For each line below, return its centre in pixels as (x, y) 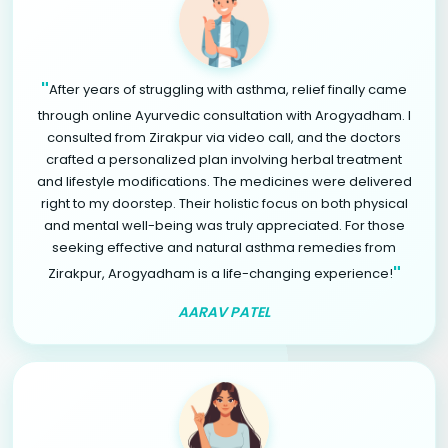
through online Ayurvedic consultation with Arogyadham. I (224, 115)
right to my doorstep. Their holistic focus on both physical (224, 203)
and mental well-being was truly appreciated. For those (224, 225)
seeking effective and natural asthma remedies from (224, 247)
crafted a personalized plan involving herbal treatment (224, 159)
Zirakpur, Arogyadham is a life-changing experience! (220, 273)
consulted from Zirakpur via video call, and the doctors (224, 137)
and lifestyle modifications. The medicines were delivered (224, 181)
